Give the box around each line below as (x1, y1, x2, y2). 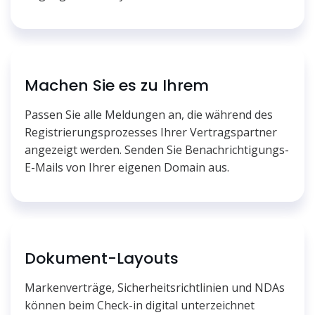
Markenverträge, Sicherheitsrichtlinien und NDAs (25, 279, 285, 295)
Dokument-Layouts (25, 247, 179, 269)
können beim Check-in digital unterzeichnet (25, 297, 255, 313)
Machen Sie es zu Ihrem (25, 74, 209, 96)
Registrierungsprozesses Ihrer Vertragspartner (25, 124, 277, 140)
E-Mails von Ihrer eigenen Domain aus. (25, 159, 229, 175)
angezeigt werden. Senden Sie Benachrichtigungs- (25, 141, 289, 157)
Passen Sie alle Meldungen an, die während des (25, 106, 273, 122)
